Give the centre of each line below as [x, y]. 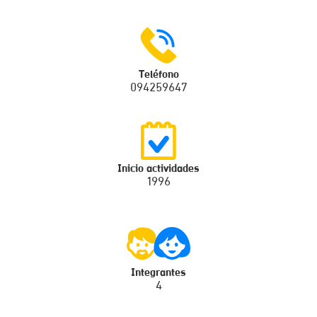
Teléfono [158, 75]
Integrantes [158, 273]
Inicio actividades [158, 169]
